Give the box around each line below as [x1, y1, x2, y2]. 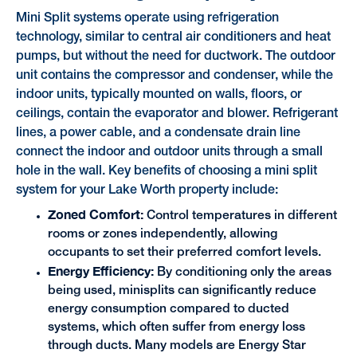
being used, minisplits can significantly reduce [47, 285, 316, 297]
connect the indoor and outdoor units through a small [15, 146, 323, 158]
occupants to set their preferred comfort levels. [47, 247, 321, 259]
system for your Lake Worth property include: [15, 184, 278, 196]
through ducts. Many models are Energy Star [47, 340, 306, 352]
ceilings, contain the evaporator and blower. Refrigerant [15, 108, 338, 120]
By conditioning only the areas [153, 267, 331, 279]
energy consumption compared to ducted [47, 304, 289, 316]
